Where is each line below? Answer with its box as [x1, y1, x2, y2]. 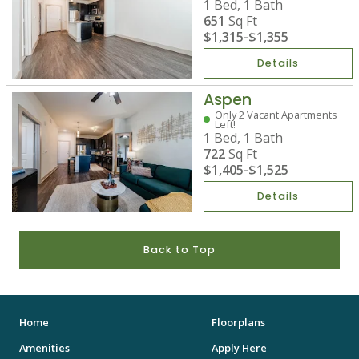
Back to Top [143, 242, 216, 256]
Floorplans [212, 314, 265, 329]
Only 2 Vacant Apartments [214, 107, 337, 122]
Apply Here [212, 340, 267, 355]
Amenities [19, 340, 70, 355]
